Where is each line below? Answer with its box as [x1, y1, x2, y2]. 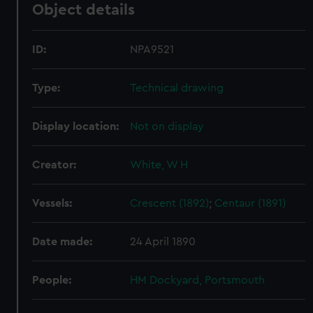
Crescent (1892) [130, 198, 210, 209]
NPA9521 [130, 44, 175, 55]
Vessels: [32, 198, 73, 209]
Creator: [32, 159, 77, 170]
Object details [32, 2, 136, 17]
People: [32, 275, 72, 286]
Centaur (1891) [214, 198, 286, 209]
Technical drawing [130, 82, 224, 94]
